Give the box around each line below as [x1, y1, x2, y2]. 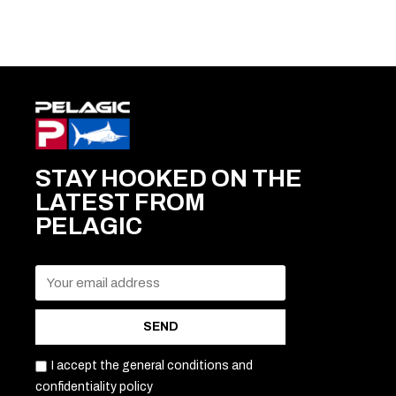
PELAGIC [35, 213, 142, 240]
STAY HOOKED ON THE [35, 165, 302, 193]
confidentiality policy [35, 380, 153, 394]
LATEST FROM [35, 189, 205, 217]
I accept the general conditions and [51, 359, 253, 373]
